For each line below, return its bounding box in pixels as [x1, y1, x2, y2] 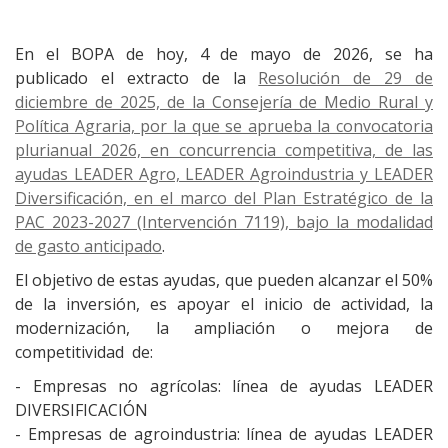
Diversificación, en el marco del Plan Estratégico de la [15, 187, 433, 209]
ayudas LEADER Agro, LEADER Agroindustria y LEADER [15, 163, 433, 185]
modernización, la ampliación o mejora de [15, 317, 433, 339]
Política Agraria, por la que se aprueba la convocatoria [15, 115, 433, 137]
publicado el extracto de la [15, 67, 259, 89]
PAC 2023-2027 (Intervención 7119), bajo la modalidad [15, 211, 433, 233]
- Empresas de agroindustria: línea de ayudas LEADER [15, 423, 433, 445]
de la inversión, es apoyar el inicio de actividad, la [15, 293, 433, 315]
